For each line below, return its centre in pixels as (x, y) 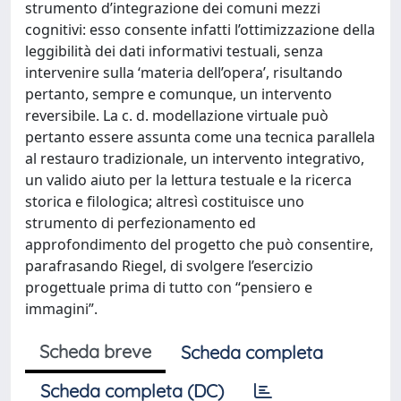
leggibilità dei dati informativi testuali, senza (174, 51)
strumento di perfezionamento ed (141, 223)
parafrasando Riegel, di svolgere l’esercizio (169, 266)
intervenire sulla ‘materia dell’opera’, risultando (184, 73)
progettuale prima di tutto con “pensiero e (169, 287)
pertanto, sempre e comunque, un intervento (179, 94)
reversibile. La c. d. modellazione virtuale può (177, 115)
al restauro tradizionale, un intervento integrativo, (195, 158)
